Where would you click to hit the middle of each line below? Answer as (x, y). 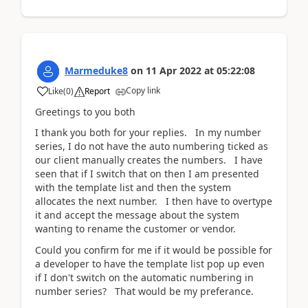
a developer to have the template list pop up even (150, 263)
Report (97, 91)
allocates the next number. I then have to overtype (154, 201)
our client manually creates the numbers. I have (149, 160)
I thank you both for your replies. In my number (148, 133)
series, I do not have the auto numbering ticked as (152, 146)
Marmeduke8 (96, 70)
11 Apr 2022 (174, 70)
